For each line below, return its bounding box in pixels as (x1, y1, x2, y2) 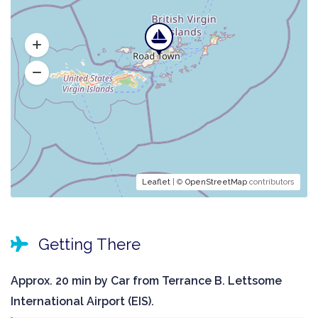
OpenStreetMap (185, 177, 247, 187)
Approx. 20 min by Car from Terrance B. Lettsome (11, 274, 282, 288)
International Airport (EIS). (11, 295, 154, 309)
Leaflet (142, 177, 170, 187)
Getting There (34, 235, 141, 254)
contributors (247, 177, 295, 187)
